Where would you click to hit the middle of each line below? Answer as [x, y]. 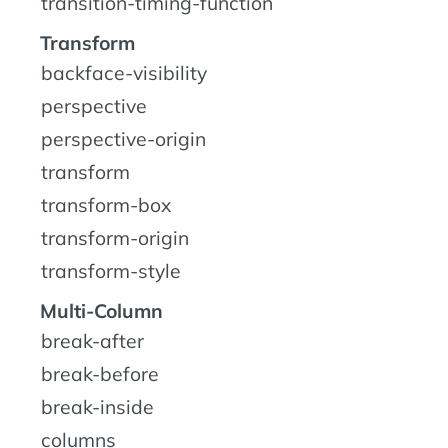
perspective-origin [123, 139]
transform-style [111, 271]
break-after [92, 341]
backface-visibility [124, 73]
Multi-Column [101, 311]
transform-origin [115, 238]
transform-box [106, 205]
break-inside [97, 407]
